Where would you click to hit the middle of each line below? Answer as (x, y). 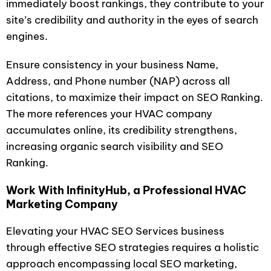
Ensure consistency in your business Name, (112, 65)
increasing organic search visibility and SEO (115, 146)
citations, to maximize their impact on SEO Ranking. (135, 97)
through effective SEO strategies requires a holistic (132, 247)
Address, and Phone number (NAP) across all (118, 81)
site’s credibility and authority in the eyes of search (132, 20)
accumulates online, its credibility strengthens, (122, 130)
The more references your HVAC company (109, 114)
